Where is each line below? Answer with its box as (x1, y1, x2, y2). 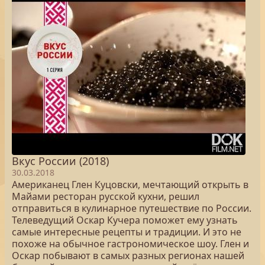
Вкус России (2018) (12, 154, 109, 168)
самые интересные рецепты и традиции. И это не (12, 225, 241, 238)
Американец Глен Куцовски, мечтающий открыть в (12, 178, 248, 191)
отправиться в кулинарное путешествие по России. (12, 202, 251, 215)
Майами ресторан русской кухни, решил (12, 190, 199, 203)
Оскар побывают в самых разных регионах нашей (12, 249, 244, 262)
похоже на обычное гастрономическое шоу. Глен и (12, 237, 249, 250)
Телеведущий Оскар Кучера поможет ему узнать (12, 214, 238, 227)
